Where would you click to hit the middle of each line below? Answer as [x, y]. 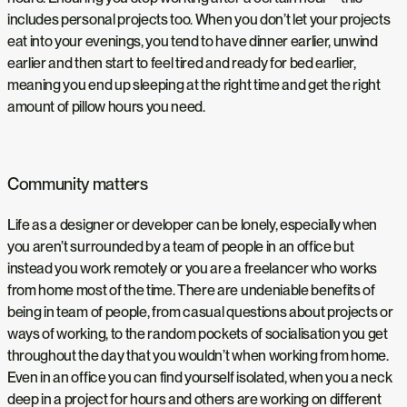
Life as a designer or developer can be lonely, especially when [193, 224]
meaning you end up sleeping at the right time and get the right [194, 85]
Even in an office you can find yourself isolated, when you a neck [200, 377]
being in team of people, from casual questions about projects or [200, 312]
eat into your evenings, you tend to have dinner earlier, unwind [193, 42]
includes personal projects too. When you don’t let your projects [199, 20]
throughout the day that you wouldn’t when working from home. [198, 355]
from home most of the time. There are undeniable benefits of [191, 290]
